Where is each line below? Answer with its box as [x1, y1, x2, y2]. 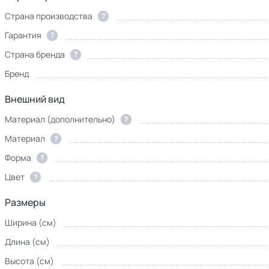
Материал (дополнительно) [5, 113, 115, 125]
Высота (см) [5, 255, 54, 267]
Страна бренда [5, 49, 65, 60]
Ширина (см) [5, 217, 56, 228]
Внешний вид [5, 92, 65, 106]
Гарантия [5, 29, 41, 41]
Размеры [5, 196, 46, 209]
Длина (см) [5, 236, 50, 247]
